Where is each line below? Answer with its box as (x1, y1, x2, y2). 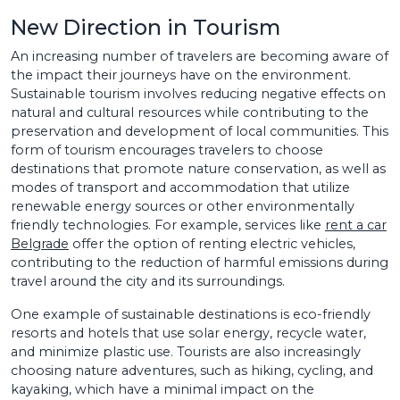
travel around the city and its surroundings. (11, 272, 285, 289)
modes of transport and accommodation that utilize (11, 179, 350, 196)
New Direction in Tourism (11, 13, 280, 40)
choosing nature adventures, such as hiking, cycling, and (11, 362, 373, 379)
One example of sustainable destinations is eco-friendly (11, 305, 371, 322)
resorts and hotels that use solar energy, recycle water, (11, 324, 366, 341)
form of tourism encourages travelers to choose (11, 141, 323, 158)
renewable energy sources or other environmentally (11, 197, 354, 214)
